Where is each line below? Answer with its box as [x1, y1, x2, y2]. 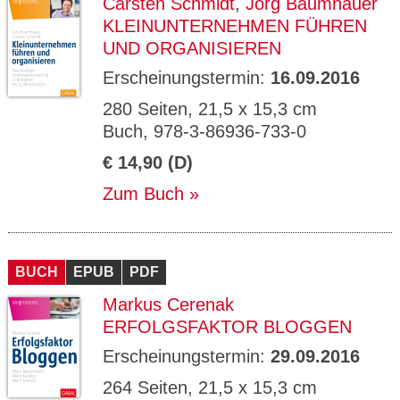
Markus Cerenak [103, 295, 234, 314]
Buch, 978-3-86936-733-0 [103, 121, 306, 141]
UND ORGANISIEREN [103, 38, 281, 58]
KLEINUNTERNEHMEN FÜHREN [103, 16, 367, 36]
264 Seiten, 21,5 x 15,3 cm [103, 378, 317, 397]
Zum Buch [103, 184, 184, 204]
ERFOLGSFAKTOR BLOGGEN [103, 317, 352, 337]
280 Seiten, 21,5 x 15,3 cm [103, 99, 317, 119]
